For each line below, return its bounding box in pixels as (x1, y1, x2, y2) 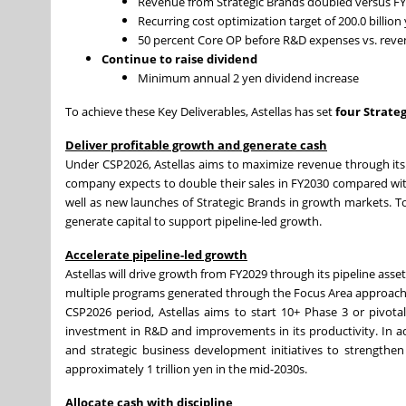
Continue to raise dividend (101, 51, 260, 68)
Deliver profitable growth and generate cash (65, 137, 327, 154)
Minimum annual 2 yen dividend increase (138, 70, 362, 87)
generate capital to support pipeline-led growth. (65, 213, 324, 230)
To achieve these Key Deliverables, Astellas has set (65, 103, 335, 121)
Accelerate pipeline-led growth (65, 246, 247, 264)
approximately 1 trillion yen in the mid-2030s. (65, 361, 310, 378)
